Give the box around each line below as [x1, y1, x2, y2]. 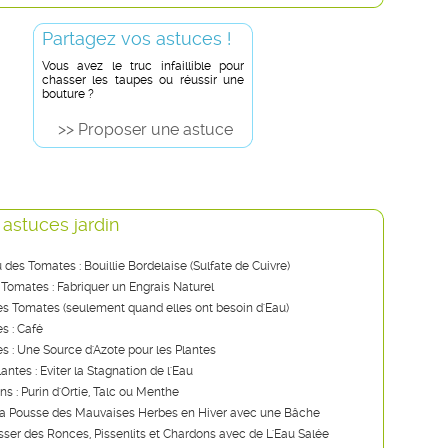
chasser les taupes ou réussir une [42, 73, 244, 87]
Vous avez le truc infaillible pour [42, 59, 244, 73]
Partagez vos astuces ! [42, 28, 231, 49]
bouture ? [42, 87, 94, 101]
